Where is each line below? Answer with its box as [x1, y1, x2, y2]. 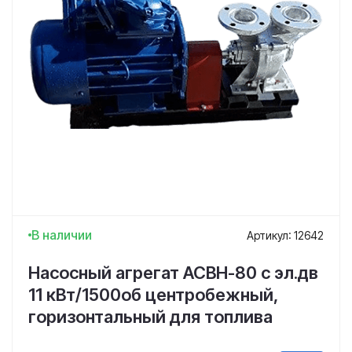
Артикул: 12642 [247, 228, 324, 242]
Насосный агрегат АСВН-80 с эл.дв [28, 262, 318, 283]
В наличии [31, 227, 92, 243]
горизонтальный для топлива [28, 306, 273, 327]
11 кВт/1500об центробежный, [28, 284, 279, 305]
